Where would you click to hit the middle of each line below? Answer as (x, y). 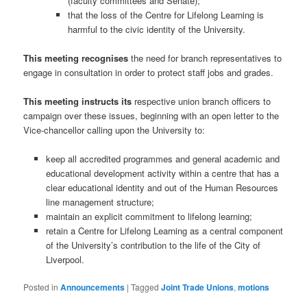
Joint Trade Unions (198, 287)
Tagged (145, 287)
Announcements (93, 287)
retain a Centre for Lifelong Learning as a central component (164, 231)
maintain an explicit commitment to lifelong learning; (149, 217)
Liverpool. (65, 260)
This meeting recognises (76, 58)
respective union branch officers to (203, 101)
